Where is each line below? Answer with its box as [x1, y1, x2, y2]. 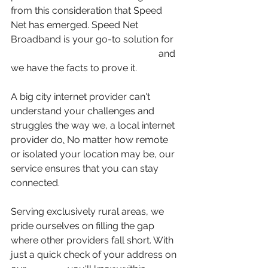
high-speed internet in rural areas [11, 47, 156, 59]
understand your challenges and [11, 105, 157, 117]
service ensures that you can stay [11, 162, 161, 174]
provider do [11, 133, 63, 145]
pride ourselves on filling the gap [11, 220, 157, 232]
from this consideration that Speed [11, 4, 165, 16]
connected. [11, 176, 60, 188]
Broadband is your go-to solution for [11, 33, 176, 45]
